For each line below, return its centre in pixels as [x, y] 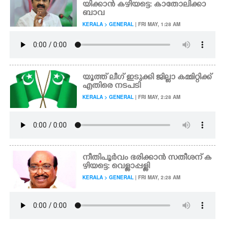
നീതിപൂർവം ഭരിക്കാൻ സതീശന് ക [147, 158]
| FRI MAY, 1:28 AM [157, 24]
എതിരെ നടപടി [112, 86]
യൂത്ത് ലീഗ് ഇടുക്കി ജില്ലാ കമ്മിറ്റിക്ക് [147, 78]
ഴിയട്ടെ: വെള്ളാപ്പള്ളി [116, 167]
